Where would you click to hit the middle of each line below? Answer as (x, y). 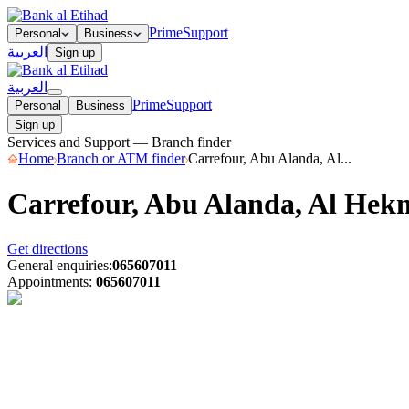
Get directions (47, 248)
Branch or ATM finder (121, 158)
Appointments (48, 281)
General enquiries (58, 265)
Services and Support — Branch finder (119, 142)
